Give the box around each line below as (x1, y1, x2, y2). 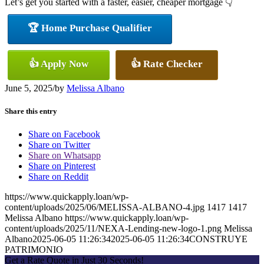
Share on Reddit (28, 171, 88, 181)
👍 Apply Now (29, 58, 88, 70)
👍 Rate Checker (131, 58, 203, 70)
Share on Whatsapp (28, 150, 101, 160)
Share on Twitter (28, 139, 90, 150)
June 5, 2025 (5, 82, 52, 93)
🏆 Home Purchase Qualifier (28, 22, 152, 34)
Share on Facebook (28, 128, 100, 139)
